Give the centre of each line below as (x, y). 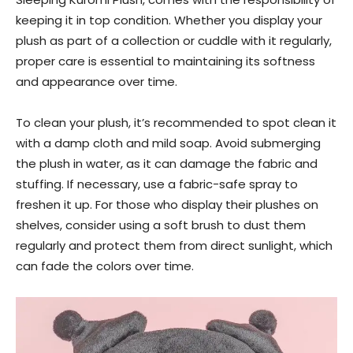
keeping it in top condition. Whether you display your (169, 20)
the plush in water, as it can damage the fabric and (167, 163)
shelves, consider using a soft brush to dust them (161, 225)
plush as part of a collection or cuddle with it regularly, (174, 41)
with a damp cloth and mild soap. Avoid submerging (168, 143)
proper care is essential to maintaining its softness (165, 61)
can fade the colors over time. (105, 266)
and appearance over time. (97, 82)
